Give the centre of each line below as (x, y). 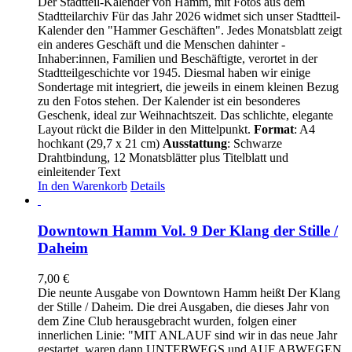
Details (148, 186)
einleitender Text (79, 172)
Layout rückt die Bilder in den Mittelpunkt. (146, 130)
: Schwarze (255, 144)
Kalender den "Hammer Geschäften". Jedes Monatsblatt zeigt (190, 31)
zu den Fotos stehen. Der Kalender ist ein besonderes (169, 101)
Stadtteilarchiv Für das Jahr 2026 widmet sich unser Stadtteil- (189, 16)
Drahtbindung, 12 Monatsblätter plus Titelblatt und (163, 158)
